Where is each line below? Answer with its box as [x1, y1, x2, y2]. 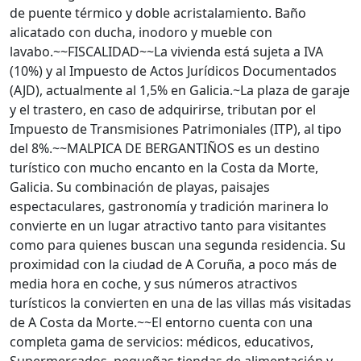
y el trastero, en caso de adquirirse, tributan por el [10, 101, 316, 118]
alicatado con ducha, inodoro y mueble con [10, 23, 272, 41]
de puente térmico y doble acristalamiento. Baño [10, 4, 306, 22]
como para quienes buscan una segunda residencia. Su [10, 236, 346, 254]
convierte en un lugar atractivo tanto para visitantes [10, 217, 326, 234]
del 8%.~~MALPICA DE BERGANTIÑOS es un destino [10, 139, 320, 157]
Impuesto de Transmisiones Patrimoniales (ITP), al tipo [10, 120, 342, 138]
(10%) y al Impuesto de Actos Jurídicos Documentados [10, 62, 337, 80]
